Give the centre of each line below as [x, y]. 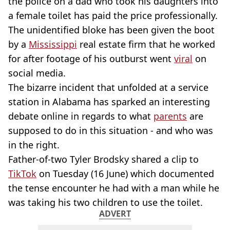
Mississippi [53, 44]
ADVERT [115, 214]
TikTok [22, 174]
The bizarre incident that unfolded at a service [108, 87]
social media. [37, 73]
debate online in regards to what [81, 116]
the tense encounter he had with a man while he [114, 188]
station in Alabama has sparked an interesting [109, 102]
